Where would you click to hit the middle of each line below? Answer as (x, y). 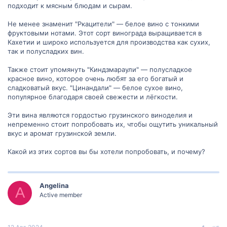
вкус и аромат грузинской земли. (62, 133)
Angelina (54, 185)
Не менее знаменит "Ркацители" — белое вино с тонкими (103, 24)
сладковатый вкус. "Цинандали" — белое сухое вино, (95, 87)
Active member (61, 195)
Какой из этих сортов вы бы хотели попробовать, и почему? (106, 151)
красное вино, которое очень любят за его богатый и (96, 78)
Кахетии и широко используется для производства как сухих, (109, 42)
